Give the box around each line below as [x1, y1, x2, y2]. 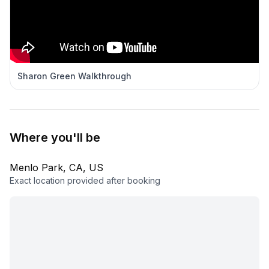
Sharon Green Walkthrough [17, 71, 131, 81]
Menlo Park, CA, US [10, 162, 103, 174]
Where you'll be [10, 130, 100, 145]
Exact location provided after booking [10, 175, 160, 186]
